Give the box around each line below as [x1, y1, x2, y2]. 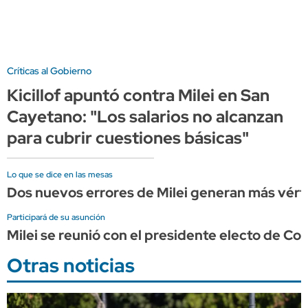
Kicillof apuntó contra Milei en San [7, 84, 269, 106]
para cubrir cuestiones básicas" [7, 126, 249, 148]
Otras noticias [7, 252, 135, 278]
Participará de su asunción [7, 211, 105, 223]
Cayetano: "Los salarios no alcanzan [7, 105, 283, 127]
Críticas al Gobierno [7, 64, 91, 77]
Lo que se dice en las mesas [7, 168, 113, 180]
